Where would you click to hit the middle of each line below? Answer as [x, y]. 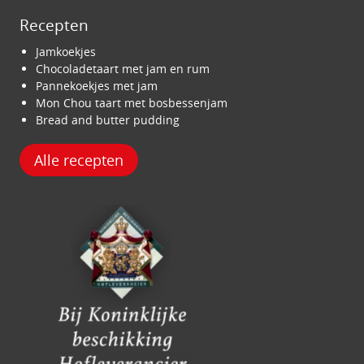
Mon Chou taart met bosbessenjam [132, 103]
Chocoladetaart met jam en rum [123, 69]
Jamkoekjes [66, 52]
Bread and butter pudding [108, 120]
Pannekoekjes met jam [97, 86]
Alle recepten [79, 160]
